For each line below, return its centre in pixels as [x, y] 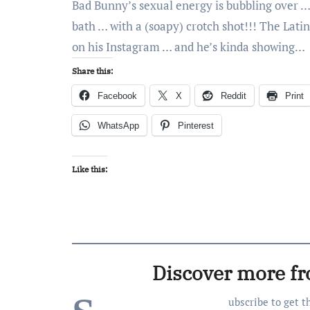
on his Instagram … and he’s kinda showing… [189, 47]
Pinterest [196, 126]
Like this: [90, 169]
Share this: [92, 71]
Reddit [234, 96]
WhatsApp [118, 126]
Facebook [117, 96]
